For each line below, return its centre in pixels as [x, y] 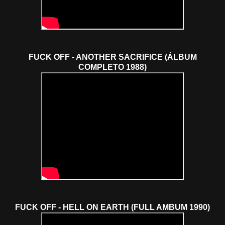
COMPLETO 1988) [113, 67]
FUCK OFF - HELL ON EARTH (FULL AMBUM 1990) [113, 207]
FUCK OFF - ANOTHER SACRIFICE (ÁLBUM [113, 57]
